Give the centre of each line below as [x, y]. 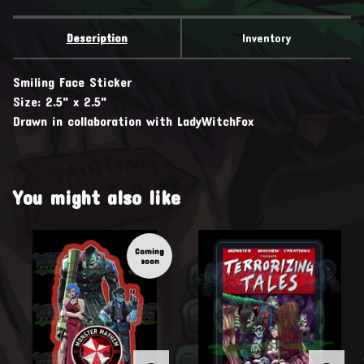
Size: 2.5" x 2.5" [60, 101]
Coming [149, 251]
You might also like [97, 197]
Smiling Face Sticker [72, 81]
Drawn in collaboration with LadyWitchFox [133, 120]
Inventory [266, 37]
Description [97, 37]
